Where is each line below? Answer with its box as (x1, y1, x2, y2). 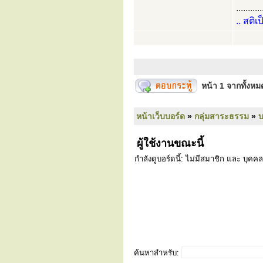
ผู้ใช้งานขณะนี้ (134, 137, 204, 149)
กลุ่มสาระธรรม (194, 112, 249, 121)
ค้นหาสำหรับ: (134, 248, 179, 257)
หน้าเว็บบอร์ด (136, 112, 185, 121)
